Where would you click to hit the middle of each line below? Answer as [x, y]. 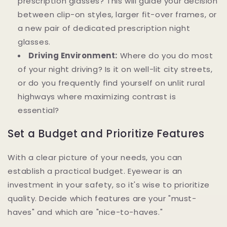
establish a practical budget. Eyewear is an [95, 171]
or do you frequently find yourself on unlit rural [111, 83]
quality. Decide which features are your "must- [102, 198]
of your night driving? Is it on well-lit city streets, [115, 69]
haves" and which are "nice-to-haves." [85, 212]
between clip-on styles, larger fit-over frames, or [118, 15]
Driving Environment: [73, 56]
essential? [39, 110]
